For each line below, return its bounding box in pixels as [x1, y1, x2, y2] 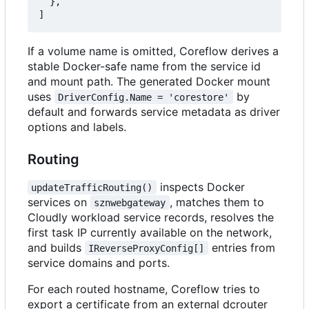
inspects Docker [156, 179, 248, 194]
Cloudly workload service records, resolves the [28, 210, 274, 224]
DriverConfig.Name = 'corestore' [58, 91, 230, 103]
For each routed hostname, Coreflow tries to [28, 281, 260, 296]
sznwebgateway [94, 197, 166, 208]
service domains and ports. [28, 255, 170, 270]
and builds [28, 240, 85, 255]
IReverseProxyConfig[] [88, 242, 205, 254]
